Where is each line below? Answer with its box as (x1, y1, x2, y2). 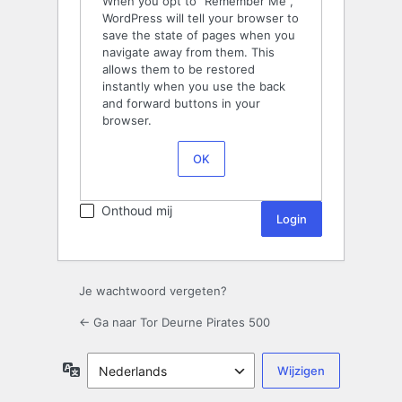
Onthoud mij (101, 203, 172, 219)
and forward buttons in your (102, 96, 260, 111)
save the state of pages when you (102, 28, 295, 43)
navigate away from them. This (102, 45, 275, 60)
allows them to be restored (102, 62, 255, 77)
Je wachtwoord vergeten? (79, 284, 227, 299)
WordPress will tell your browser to (102, 11, 299, 26)
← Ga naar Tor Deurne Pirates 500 (79, 315, 270, 330)
